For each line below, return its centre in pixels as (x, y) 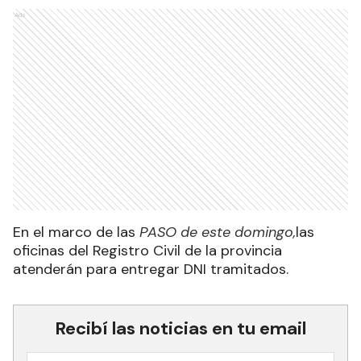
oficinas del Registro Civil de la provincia (147, 250)
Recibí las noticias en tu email (180, 328)
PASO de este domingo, (216, 232)
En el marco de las (74, 232)
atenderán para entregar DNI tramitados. (151, 269)
